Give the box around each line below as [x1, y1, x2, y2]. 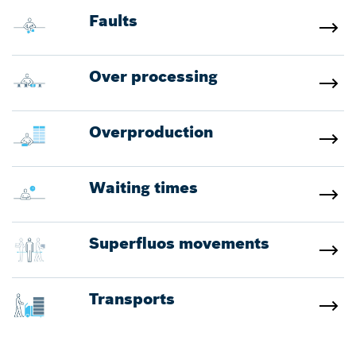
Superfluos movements [89, 232, 269, 253]
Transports [89, 288, 175, 308]
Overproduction [89, 121, 213, 141]
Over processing [89, 66, 218, 86]
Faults [89, 10, 137, 31]
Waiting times [89, 176, 198, 197]
